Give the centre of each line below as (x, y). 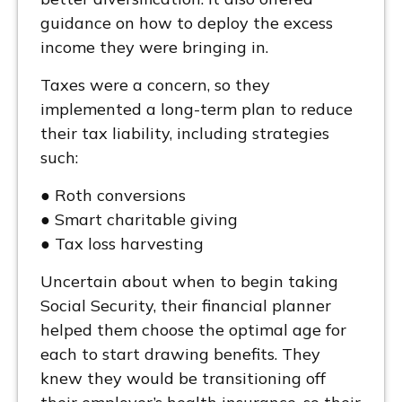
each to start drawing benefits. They (180, 354)
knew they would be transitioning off (183, 378)
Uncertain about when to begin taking (189, 281)
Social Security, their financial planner (186, 305)
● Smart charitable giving (139, 219)
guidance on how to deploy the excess (187, 22)
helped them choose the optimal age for (193, 329)
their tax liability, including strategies (185, 133)
